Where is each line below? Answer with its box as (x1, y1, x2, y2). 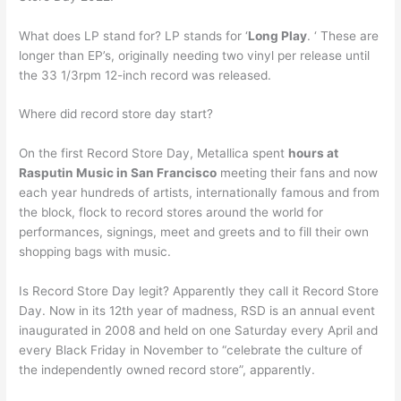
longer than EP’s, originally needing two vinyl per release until (19, 47, 371, 63)
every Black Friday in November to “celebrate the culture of (19, 343, 363, 358)
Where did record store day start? (19, 107, 214, 122)
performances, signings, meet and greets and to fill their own (19, 225, 370, 240)
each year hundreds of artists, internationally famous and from (19, 185, 380, 200)
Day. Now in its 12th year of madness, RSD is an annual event (19, 303, 376, 319)
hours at (288, 146, 339, 161)
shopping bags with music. (19, 244, 172, 260)
